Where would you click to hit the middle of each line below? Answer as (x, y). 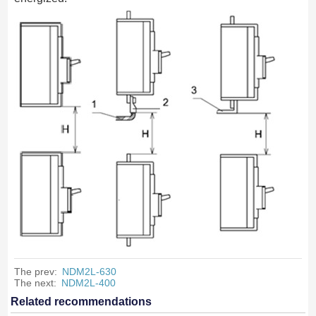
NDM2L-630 (89, 271)
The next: (36, 282)
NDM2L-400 (88, 282)
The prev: (37, 271)
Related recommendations (81, 301)
